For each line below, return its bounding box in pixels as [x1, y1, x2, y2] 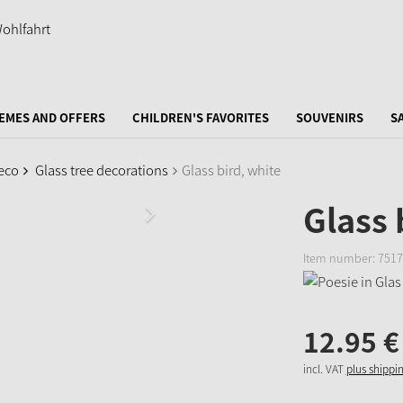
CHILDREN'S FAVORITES [132, 109, 269, 126]
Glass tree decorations [35, 160, 168, 180]
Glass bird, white [182, 160, 281, 180]
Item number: [302, 249, 378, 266]
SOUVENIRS [296, 109, 363, 126]
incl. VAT [302, 360, 344, 377]
